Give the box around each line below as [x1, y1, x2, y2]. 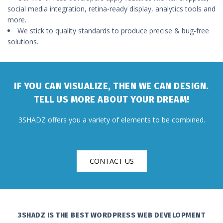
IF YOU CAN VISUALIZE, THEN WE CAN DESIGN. [14, 80, 209, 92]
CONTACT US [89, 156, 134, 166]
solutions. [7, 36, 38, 46]
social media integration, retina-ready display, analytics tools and [7, 3, 216, 13]
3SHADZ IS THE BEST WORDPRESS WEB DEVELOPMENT [18, 211, 205, 220]
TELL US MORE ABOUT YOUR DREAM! [33, 94, 190, 105]
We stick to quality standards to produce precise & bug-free [17, 25, 209, 35]
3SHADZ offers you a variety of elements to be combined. [18, 114, 205, 124]
